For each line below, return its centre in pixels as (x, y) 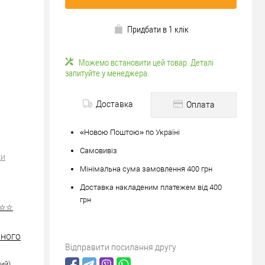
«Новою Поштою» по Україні (130, 132)
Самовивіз (98, 151)
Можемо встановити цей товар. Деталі (146, 62)
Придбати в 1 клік (158, 29)
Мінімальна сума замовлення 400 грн (146, 169)
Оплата (199, 105)
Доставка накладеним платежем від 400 (151, 187)
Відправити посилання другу (121, 247)
